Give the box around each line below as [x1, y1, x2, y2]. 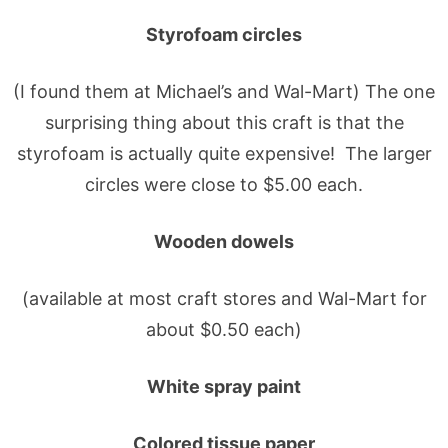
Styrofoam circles [146, 23, 302, 45]
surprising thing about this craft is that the [44, 111, 404, 133]
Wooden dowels [154, 230, 294, 252]
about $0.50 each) [146, 318, 302, 340]
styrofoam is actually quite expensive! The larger [16, 142, 432, 164]
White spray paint [147, 375, 301, 397]
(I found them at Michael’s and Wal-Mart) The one [13, 80, 435, 102]
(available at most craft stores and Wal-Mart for [21, 287, 427, 309]
